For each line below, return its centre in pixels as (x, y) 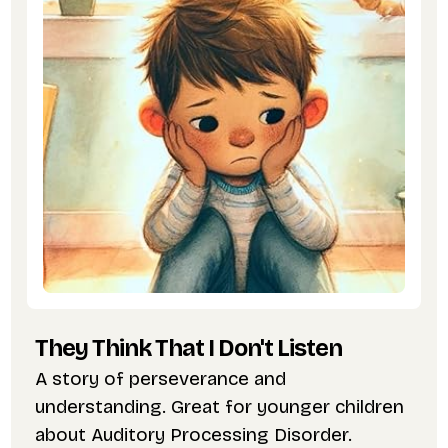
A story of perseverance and (160, 379)
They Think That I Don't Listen (188, 348)
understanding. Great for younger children (219, 407)
